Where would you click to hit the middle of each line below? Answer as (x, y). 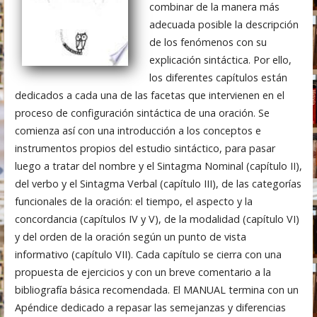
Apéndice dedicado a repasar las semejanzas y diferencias (150, 307)
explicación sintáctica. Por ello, (220, 59)
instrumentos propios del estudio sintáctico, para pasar (145, 148)
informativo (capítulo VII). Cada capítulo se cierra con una (148, 254)
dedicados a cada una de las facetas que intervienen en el (149, 95)
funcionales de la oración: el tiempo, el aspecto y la (133, 201)
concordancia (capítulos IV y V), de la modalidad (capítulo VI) (157, 219)
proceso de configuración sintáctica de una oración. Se (142, 113)
